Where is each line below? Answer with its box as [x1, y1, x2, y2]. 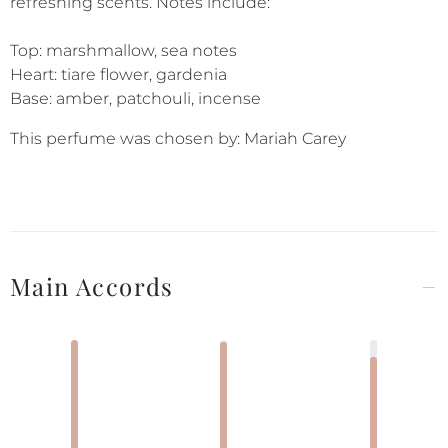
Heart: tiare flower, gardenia [10, 65, 227, 84]
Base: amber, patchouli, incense [10, 89, 261, 108]
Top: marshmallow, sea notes [10, 41, 237, 60]
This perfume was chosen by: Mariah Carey [10, 129, 346, 148]
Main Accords [10, 270, 174, 302]
